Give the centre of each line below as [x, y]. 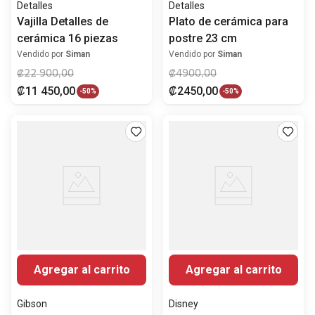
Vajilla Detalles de [63, 22]
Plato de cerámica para [229, 22]
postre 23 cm [203, 39]
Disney [184, 304]
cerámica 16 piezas [67, 39]
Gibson [32, 304]
